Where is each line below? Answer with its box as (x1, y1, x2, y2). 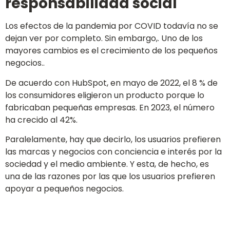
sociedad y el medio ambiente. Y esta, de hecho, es (5, 158, 209, 170)
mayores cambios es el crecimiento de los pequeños (5, 45, 218, 57)
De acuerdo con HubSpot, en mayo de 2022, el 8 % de (5, 76, 218, 89)
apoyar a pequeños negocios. (5, 182, 124, 195)
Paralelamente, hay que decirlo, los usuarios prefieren (5, 133, 221, 145)
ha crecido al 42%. (5, 113, 78, 126)
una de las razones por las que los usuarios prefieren (5, 170, 215, 182)
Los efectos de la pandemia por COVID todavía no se (5, 20, 218, 32)
